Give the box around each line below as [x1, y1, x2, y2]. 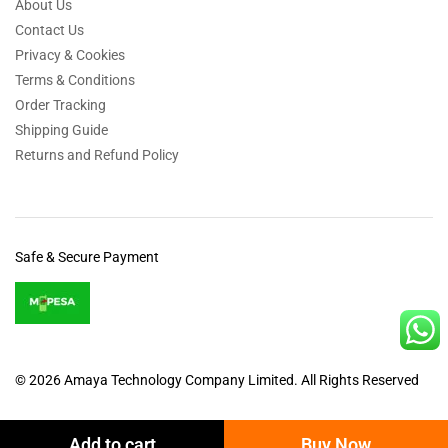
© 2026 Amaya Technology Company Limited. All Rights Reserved [15, 372, 419, 388]
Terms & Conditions [15, 72, 135, 88]
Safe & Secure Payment [15, 249, 159, 265]
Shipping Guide [15, 122, 108, 138]
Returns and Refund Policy [15, 147, 179, 163]
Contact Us [15, 22, 84, 38]
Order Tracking [15, 97, 106, 113]
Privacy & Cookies [15, 47, 125, 63]
